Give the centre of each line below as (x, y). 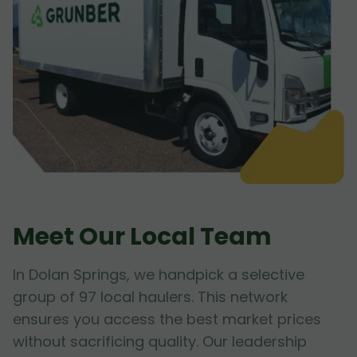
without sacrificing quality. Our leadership (160, 342)
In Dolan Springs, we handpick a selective (159, 275)
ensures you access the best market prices (167, 320)
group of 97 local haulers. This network (150, 297)
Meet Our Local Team (142, 237)
